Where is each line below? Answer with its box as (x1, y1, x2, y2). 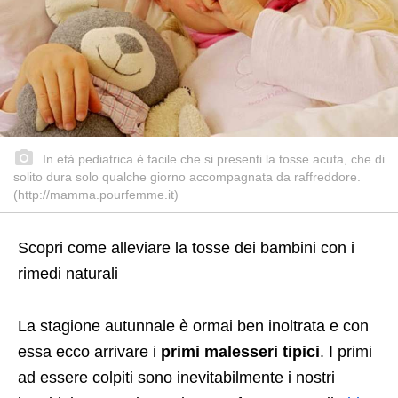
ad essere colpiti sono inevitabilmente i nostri (18, 368, 335, 386)
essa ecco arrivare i (18, 342, 161, 361)
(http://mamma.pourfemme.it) (13, 187, 179, 202)
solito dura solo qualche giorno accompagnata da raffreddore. (13, 169, 361, 184)
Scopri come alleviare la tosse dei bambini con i (18, 238, 354, 257)
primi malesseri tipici (161, 342, 320, 361)
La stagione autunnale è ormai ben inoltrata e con (18, 316, 369, 335)
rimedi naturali (18, 264, 118, 283)
